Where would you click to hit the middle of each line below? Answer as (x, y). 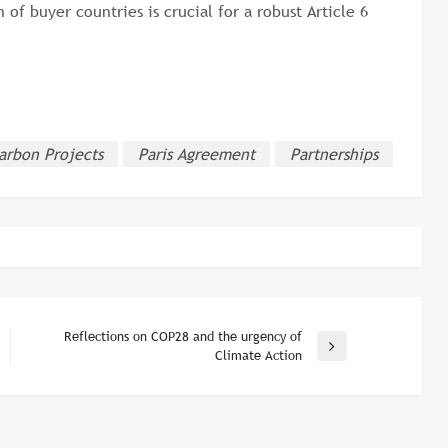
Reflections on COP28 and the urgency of (182, 336)
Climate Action (258, 355)
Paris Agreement (196, 154)
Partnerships (334, 154)
